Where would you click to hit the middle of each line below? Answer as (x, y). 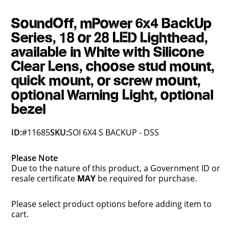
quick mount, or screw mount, (106, 81)
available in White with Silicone (108, 52)
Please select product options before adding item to (112, 204)
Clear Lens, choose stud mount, (113, 66)
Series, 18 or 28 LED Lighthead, (110, 38)
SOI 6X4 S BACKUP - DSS (114, 132)
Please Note (35, 158)
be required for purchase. (146, 178)
